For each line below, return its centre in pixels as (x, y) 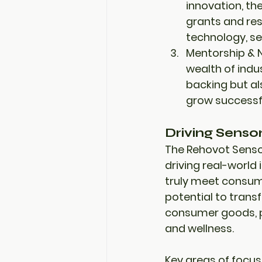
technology (216, 37)
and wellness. (199, 228)
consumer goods (210, 213)
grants (204, 21)
